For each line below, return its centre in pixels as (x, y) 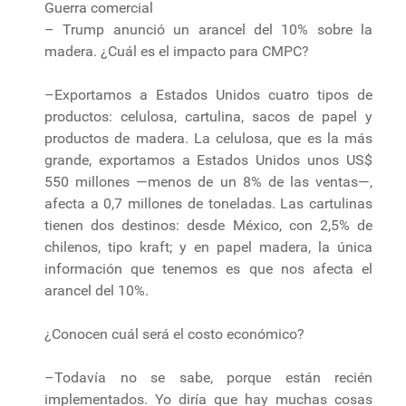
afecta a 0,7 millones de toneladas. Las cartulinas (208, 203)
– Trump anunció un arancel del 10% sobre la (208, 29)
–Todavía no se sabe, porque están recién (208, 377)
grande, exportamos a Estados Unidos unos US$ (208, 159)
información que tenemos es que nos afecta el (208, 268)
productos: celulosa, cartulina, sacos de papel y (208, 116)
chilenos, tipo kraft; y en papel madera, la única (208, 246)
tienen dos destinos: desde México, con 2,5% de (208, 225)
